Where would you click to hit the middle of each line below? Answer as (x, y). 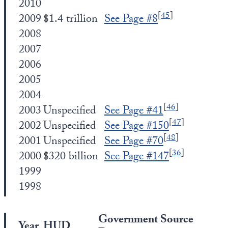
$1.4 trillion (70, 20)
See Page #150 (137, 127)
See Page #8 (131, 20)
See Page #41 (134, 112)
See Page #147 (137, 158)
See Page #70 (134, 142)
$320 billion (71, 158)
